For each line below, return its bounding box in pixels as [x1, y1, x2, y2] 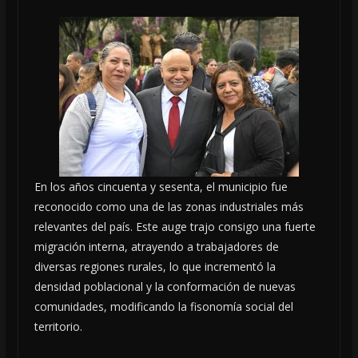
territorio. [34, 318, 82, 334]
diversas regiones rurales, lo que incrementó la [34, 258, 276, 274]
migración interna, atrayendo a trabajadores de [34, 238, 279, 254]
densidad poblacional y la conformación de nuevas [34, 278, 296, 294]
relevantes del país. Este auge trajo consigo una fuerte [34, 218, 316, 234]
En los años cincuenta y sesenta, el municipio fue [34, 178, 288, 194]
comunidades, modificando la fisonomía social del [34, 298, 293, 314]
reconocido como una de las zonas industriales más [34, 198, 304, 214]
